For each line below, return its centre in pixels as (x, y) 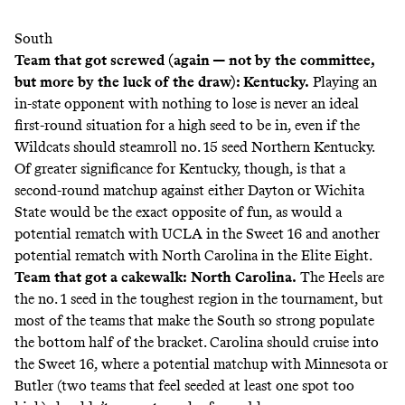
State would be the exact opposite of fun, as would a (178, 212)
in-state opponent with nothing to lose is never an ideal (187, 103)
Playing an (343, 81)
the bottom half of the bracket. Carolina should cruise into (197, 342)
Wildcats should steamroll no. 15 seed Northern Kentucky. (194, 146)
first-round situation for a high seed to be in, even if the (187, 125)
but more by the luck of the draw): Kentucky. (162, 81)
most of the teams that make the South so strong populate (194, 320)
